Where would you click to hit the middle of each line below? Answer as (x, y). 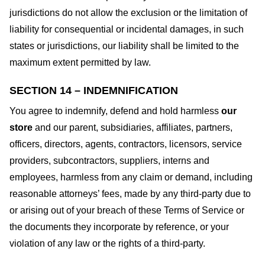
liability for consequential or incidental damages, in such (127, 29)
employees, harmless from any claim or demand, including (131, 177)
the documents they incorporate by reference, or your (119, 227)
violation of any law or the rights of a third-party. (107, 243)
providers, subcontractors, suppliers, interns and (109, 160)
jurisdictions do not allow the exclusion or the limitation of (128, 12)
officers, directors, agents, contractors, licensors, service (126, 144)
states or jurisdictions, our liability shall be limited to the (124, 46)
